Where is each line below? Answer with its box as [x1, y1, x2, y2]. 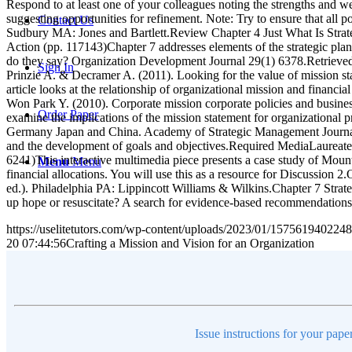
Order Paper [38, 108, 98, 121]
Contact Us [38, 13, 93, 27]
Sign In [38, 60, 74, 74]
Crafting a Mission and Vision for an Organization [66, 236, 314, 250]
